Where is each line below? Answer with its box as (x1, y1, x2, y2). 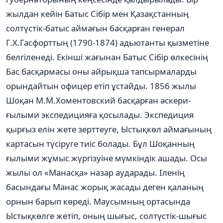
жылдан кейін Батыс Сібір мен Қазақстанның (6, 7, 189, 19)
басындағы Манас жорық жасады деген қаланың (6, 181, 204, 193)
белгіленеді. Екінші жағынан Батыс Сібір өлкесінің (6, 51, 208, 63)
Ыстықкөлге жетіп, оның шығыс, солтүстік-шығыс (6, 210, 207, 222)
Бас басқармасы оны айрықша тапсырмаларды (6, 65, 197, 77)
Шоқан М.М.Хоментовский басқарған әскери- (6, 94, 191, 106)
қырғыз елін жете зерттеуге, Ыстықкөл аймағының (6, 123, 212, 135)
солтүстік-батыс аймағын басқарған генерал (6, 22, 185, 34)
